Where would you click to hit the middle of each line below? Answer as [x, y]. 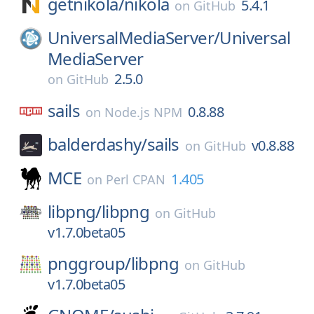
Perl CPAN [136, 179]
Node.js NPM [143, 112]
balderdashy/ [97, 144]
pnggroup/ [89, 263]
